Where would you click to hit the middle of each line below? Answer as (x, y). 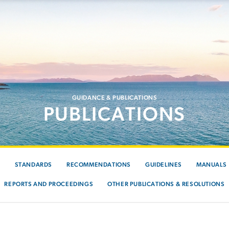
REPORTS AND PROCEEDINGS (49, 185)
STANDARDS (33, 165)
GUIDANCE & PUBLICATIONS (114, 98)
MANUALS (212, 165)
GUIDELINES (164, 165)
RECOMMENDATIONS (99, 165)
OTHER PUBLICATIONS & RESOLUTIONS (166, 185)
